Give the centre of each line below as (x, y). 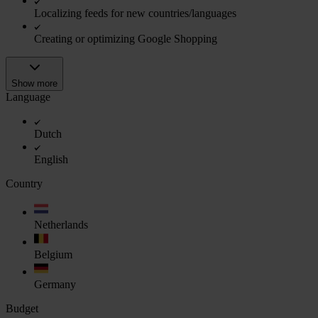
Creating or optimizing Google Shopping (126, 38)
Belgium (53, 254)
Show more (34, 83)
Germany (55, 284)
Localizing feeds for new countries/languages (135, 13)
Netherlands (61, 224)
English (51, 159)
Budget (22, 308)
